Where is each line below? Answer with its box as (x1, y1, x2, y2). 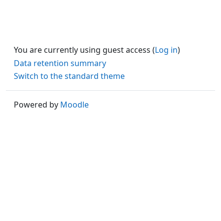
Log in (155, 44, 178, 55)
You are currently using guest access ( (14, 44, 155, 55)
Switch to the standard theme (14, 70, 125, 81)
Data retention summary (14, 58, 106, 69)
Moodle (60, 99, 89, 110)
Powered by (14, 99, 60, 110)
